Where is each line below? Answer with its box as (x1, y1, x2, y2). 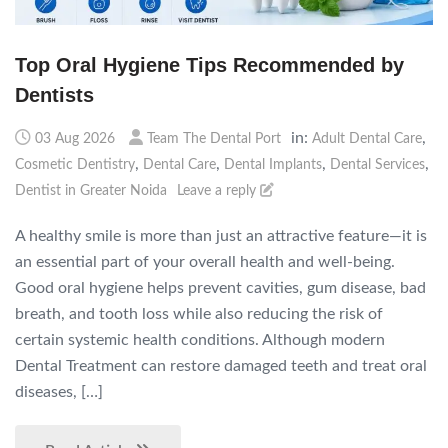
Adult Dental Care (312, 131, 422, 146)
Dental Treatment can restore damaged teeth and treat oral (15, 357, 427, 374)
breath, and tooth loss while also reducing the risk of (15, 305, 383, 322)
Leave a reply (177, 183, 260, 198)
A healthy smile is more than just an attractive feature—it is (15, 227, 427, 244)
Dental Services (330, 157, 425, 172)
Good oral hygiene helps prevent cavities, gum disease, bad (15, 279, 426, 296)
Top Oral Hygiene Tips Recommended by (15, 53, 404, 76)
